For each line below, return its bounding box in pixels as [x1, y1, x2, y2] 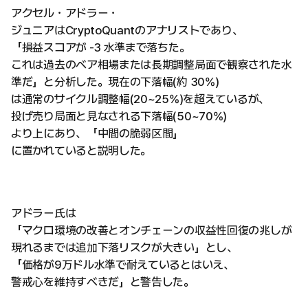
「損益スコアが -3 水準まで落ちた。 [11, 41, 190, 55]
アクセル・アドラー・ [11, 6, 119, 21]
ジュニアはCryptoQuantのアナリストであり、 [11, 23, 243, 38]
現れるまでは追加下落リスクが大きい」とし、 [11, 241, 238, 255]
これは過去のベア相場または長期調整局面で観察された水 [11, 58, 292, 72]
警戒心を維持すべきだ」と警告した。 [11, 275, 195, 289]
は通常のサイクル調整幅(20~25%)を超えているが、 [11, 92, 269, 107]
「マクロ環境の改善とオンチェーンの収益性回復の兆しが [11, 223, 292, 238]
